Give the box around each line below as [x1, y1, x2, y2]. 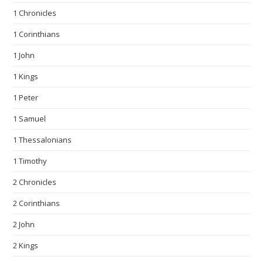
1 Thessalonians [13, 134, 72, 146]
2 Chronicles [13, 177, 57, 188]
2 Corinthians [13, 198, 60, 209]
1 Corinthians [13, 29, 60, 40]
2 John [13, 219, 35, 230]
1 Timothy [13, 156, 48, 167]
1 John [13, 50, 35, 61]
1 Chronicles [13, 8, 57, 19]
